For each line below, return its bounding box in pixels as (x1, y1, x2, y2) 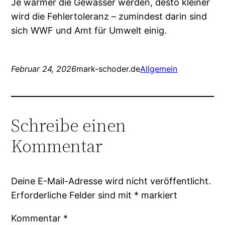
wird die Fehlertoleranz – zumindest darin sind (11, 11, 207, 22)
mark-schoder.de (76, 63, 141, 74)
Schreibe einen (11, 113, 127, 138)
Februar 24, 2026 (11, 63, 77, 74)
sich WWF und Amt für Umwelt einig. (11, 25, 167, 36)
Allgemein (140, 63, 178, 74)
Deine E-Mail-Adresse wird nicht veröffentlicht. (11, 175, 211, 186)
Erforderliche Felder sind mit (11, 189, 135, 200)
